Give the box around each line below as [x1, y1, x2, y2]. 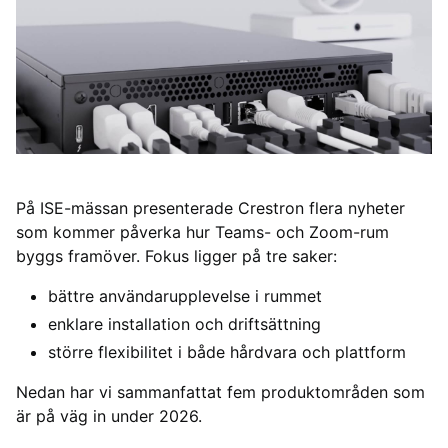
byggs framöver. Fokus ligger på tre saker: [16, 246, 337, 267]
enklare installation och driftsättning [48, 314, 321, 335]
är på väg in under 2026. [16, 406, 202, 427]
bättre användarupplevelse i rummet [48, 286, 322, 307]
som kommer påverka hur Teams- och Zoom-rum [16, 222, 389, 243]
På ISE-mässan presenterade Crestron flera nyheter [16, 198, 405, 219]
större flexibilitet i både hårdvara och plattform [48, 342, 406, 363]
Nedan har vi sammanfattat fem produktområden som [16, 382, 425, 403]
